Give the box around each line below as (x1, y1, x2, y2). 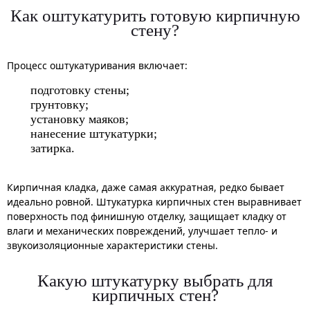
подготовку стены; (30, 82, 129, 97)
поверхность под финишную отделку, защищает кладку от (7, 209, 286, 223)
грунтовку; (30, 97, 89, 111)
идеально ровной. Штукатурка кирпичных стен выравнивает (7, 194, 302, 208)
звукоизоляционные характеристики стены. (7, 238, 218, 252)
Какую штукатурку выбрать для (37, 271, 273, 290)
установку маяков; (30, 111, 129, 126)
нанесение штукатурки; (30, 126, 157, 140)
